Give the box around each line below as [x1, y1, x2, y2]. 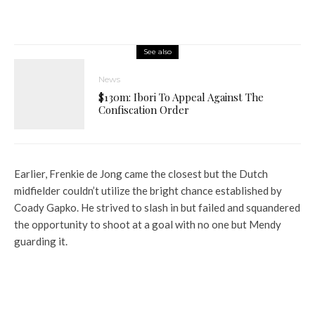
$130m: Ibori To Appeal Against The [98, 90, 264, 104]
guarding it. [14, 235, 67, 247]
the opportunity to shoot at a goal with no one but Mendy [14, 218, 281, 231]
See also [143, 47, 172, 56]
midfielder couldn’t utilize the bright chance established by [14, 184, 282, 197]
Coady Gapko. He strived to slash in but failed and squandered [14, 201, 300, 214]
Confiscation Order [98, 103, 189, 117]
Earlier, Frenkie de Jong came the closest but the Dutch [14, 167, 268, 180]
